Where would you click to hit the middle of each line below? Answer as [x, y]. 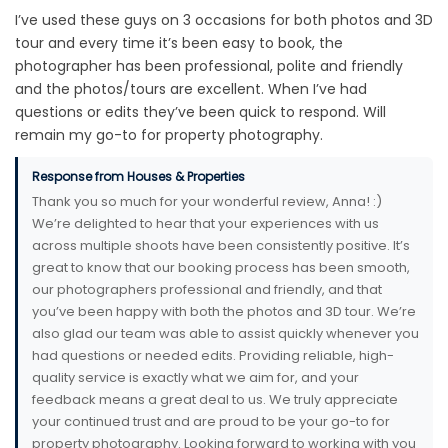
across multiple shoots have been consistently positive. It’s [221, 246]
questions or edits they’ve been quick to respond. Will [200, 112]
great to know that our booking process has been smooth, [221, 268]
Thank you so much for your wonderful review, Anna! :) [207, 202]
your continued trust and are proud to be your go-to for [211, 422]
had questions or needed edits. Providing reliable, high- [213, 356]
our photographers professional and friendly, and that [207, 290]
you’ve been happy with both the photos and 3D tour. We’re [224, 312]
